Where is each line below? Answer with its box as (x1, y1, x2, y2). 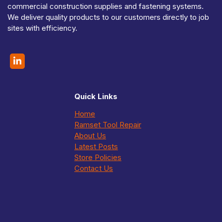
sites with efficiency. (7, 23, 77, 33)
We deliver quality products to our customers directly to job (7, 12, 209, 22)
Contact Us (74, 164, 113, 173)
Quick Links (74, 92, 117, 102)
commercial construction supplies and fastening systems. (7, 1, 204, 11)
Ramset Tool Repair (74, 120, 141, 130)
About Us (74, 131, 106, 141)
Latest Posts (74, 142, 118, 152)
